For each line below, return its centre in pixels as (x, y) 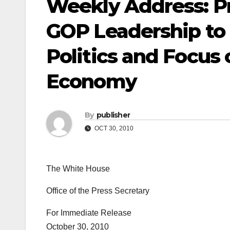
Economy (91, 81)
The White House (78, 169)
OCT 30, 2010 (113, 129)
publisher (113, 115)
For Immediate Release (89, 213)
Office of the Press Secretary (98, 191)
